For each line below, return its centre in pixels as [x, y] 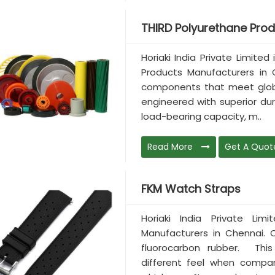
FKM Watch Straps [191, 189]
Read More [171, 147]
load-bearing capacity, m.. [201, 117]
